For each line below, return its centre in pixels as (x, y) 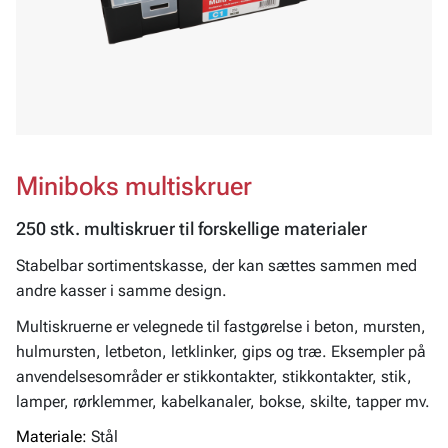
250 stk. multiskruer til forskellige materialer (191, 229)
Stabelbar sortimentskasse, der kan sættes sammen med (216, 266)
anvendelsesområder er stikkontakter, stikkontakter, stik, (214, 376)
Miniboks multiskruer (134, 186)
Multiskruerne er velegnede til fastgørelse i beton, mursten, (221, 326)
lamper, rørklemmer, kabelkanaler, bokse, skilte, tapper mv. (223, 401)
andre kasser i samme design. (121, 291)
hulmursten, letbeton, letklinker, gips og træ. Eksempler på (221, 351)
